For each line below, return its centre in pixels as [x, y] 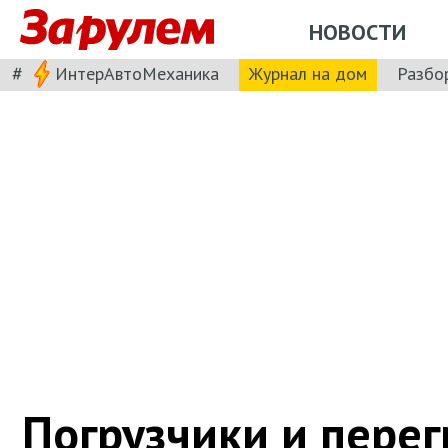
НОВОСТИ [357, 31]
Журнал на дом [308, 73]
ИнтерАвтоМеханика [137, 73]
